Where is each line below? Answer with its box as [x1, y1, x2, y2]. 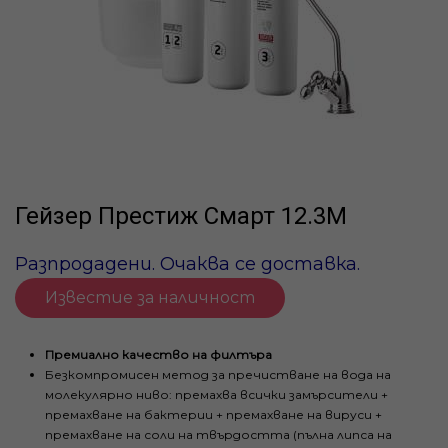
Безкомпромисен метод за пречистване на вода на [45, 367, 391, 382]
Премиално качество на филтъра [45, 347, 272, 362]
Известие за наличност [45, 288, 255, 307]
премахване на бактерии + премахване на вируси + [45, 407, 382, 422]
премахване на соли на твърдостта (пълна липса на [45, 427, 392, 442]
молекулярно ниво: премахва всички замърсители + [45, 387, 388, 402]
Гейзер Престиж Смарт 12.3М [15, 202, 347, 230]
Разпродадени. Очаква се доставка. [15, 253, 360, 275]
